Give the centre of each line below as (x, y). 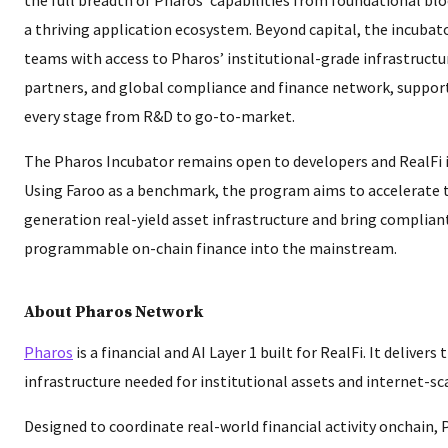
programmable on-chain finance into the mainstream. (210, 247)
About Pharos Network (113, 311)
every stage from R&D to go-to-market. (159, 115)
